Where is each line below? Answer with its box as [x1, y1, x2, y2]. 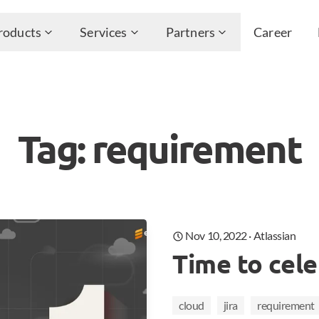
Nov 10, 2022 [185, 228, 247, 242]
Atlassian [253, 228, 296, 242]
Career [253, 23, 293, 40]
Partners [165, 23, 216, 40]
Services [80, 23, 127, 40]
